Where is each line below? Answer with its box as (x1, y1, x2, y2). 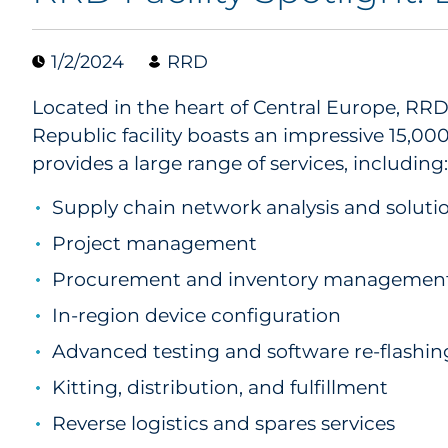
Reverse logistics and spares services (52, 412, 395, 435)
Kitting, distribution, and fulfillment (52, 376, 388, 399)
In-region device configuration (52, 304, 341, 327)
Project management (52, 232, 257, 255)
